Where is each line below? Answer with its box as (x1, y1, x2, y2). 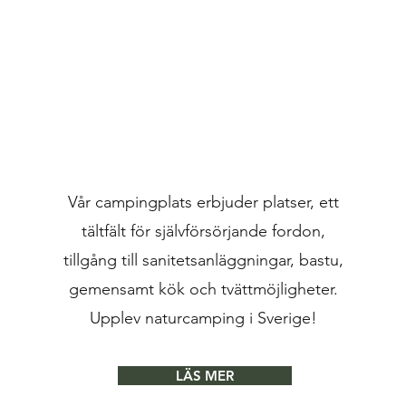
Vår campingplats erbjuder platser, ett (68, 192, 340, 212)
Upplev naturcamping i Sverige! (90, 308, 318, 328)
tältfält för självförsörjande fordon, (82, 221, 326, 241)
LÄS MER (175, 367, 234, 384)
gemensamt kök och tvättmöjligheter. (69, 279, 339, 299)
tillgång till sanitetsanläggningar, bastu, (63, 250, 344, 270)
